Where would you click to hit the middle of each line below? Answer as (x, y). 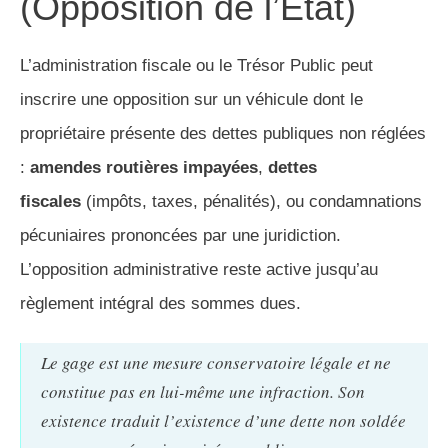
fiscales (50, 202)
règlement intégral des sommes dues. (160, 304)
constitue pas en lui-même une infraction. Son (203, 392)
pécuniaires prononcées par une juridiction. (180, 236)
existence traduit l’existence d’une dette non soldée (223, 421)
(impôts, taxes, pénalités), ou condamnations (251, 202)
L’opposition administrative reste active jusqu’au (199, 270)
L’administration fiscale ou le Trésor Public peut (196, 66)
